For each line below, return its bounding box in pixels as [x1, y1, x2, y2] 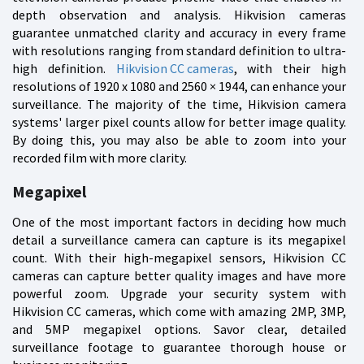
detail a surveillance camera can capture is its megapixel [12, 231, 346, 248]
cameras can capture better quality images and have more [12, 266, 346, 284]
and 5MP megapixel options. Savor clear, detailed [12, 320, 346, 337]
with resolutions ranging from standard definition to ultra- [12, 41, 346, 58]
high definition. [12, 59, 116, 76]
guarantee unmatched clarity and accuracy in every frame [12, 24, 346, 41]
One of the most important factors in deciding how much [12, 213, 346, 230]
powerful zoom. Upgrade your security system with [12, 284, 346, 301]
